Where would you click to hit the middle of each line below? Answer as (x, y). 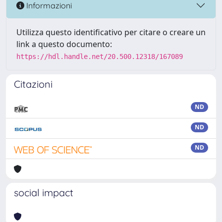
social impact (44, 193)
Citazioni (33, 84)
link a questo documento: (64, 44)
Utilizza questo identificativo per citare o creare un (111, 32)
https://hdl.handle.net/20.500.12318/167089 (100, 56)
